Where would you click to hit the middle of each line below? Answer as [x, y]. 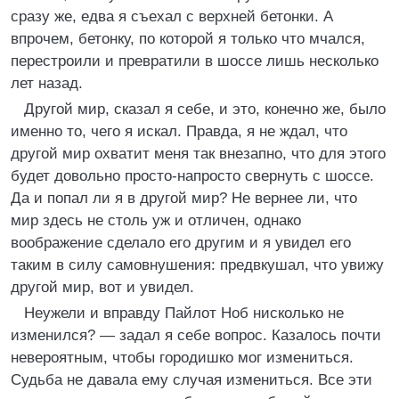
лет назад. [47, 83]
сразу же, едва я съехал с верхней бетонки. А [172, 16]
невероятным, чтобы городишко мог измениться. [182, 358]
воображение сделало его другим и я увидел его [181, 243]
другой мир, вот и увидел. [102, 287]
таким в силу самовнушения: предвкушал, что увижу [197, 265]
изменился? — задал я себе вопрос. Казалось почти [196, 335]
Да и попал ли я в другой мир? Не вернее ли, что [184, 198]
